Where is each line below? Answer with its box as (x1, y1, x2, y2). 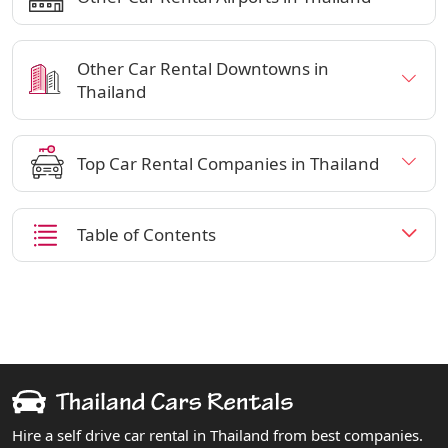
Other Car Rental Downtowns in (77, 56, 329, 80)
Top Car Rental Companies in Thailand (77, 151, 379, 175)
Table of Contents (77, 222, 216, 246)
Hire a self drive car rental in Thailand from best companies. (12, 425, 423, 445)
